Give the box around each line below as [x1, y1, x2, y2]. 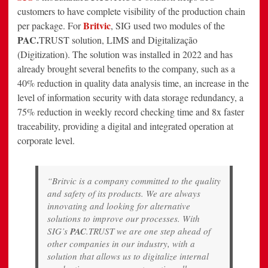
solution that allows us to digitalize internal [47, 250, 209, 263]
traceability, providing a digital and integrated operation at [17, 120, 233, 133]
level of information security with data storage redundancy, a [17, 91, 243, 104]
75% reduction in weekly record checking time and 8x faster [17, 105, 244, 118]
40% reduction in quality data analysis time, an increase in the [17, 77, 249, 90]
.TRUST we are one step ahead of [86, 225, 211, 237]
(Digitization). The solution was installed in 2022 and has [17, 48, 233, 61]
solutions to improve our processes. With [47, 212, 200, 225]
